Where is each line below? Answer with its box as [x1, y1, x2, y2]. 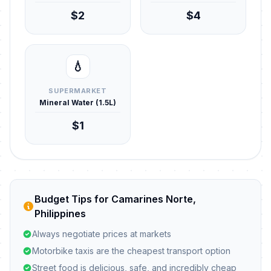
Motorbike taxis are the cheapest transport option [32, 246, 230, 256]
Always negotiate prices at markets [32, 229, 171, 239]
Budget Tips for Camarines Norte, [34, 193, 196, 205]
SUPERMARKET [48, 87, 107, 95]
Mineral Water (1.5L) [39, 98, 116, 107]
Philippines [34, 207, 86, 220]
